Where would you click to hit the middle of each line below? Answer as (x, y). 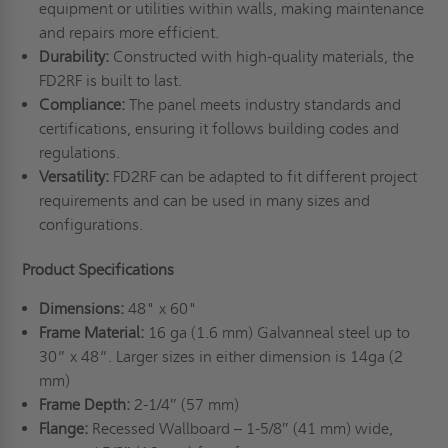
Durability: (73, 57)
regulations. (81, 153)
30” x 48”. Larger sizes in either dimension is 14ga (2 (220, 357)
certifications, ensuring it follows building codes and (218, 129)
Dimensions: (83, 309)
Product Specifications (98, 270)
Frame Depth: (86, 405)
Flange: (65, 429)
